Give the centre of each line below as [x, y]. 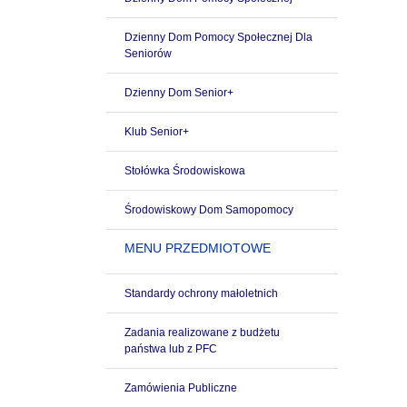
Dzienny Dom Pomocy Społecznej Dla [218, 37]
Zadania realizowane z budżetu [202, 333]
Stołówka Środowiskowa [185, 171]
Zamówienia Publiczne [181, 388]
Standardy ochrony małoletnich [201, 293]
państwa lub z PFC [171, 349]
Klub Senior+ [157, 132]
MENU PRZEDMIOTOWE [198, 248]
